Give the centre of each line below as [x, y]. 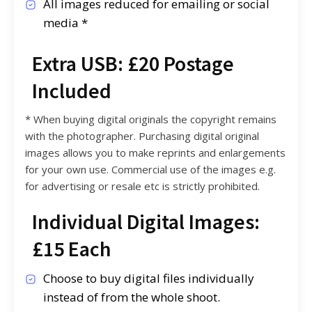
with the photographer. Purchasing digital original [142, 135]
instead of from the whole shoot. [131, 297]
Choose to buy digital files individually [148, 278]
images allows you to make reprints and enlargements [155, 152]
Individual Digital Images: [146, 221]
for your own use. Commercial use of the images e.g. [150, 169]
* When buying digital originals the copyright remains [150, 119]
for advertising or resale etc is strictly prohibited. [142, 186]
